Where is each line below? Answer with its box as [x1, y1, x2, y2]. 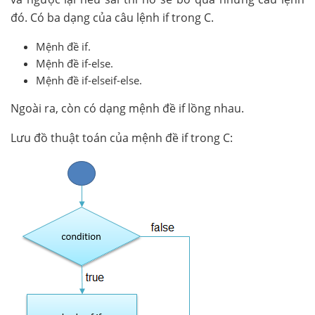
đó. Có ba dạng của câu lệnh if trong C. [10, 10, 214, 25]
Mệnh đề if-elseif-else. [36, 73, 143, 87]
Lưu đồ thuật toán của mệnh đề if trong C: [10, 130, 233, 146]
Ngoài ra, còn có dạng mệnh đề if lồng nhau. [10, 101, 244, 116]
